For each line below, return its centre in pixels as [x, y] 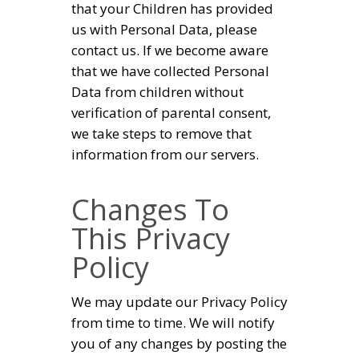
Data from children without [157, 91]
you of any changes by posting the [179, 344]
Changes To [150, 209]
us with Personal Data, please [164, 29]
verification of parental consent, [171, 112]
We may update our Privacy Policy [179, 302]
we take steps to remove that [161, 133]
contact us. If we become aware [170, 50]
